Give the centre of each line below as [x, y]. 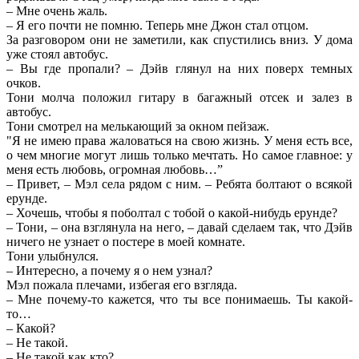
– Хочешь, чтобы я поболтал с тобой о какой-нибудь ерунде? [172, 212]
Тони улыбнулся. [52, 256]
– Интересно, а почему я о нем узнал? [109, 270]
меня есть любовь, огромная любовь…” [115, 169]
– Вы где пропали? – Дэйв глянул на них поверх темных [179, 68]
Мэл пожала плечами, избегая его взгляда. [122, 284]
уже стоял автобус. [57, 54]
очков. [24, 83]
